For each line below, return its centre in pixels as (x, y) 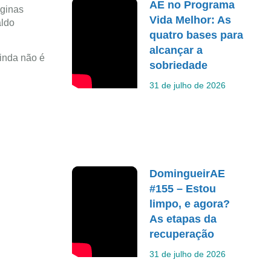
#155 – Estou (183, 188)
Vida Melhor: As (191, 20)
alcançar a (176, 50)
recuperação (182, 234)
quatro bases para (197, 35)
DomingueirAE (188, 173)
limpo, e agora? (190, 204)
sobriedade (179, 65)
